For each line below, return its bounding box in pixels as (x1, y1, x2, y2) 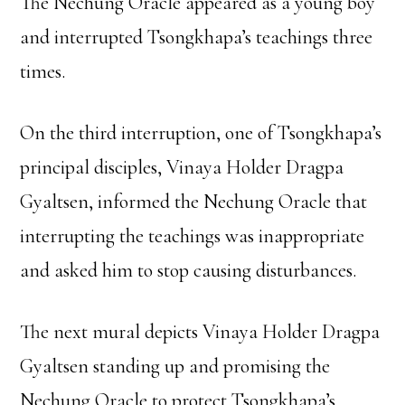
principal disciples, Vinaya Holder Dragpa (20, 155, 344, 179)
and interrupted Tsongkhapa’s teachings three (20, 24, 373, 49)
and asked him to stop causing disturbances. (20, 258, 357, 282)
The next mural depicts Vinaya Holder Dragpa (20, 319, 381, 344)
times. (20, 59, 66, 83)
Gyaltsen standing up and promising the (20, 353, 331, 378)
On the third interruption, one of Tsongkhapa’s (20, 120, 382, 145)
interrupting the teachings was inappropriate (20, 223, 365, 248)
